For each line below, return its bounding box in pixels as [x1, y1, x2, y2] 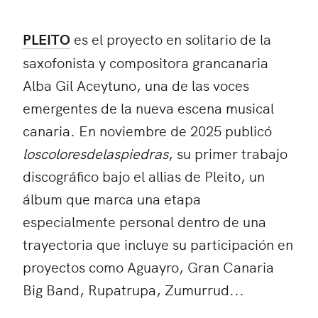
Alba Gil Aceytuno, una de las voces [23, 75, 249, 94]
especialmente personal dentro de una [23, 211, 266, 231]
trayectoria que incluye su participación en [23, 234, 293, 253]
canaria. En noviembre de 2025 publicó [23, 120, 272, 140]
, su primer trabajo [168, 143, 287, 163]
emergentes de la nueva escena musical [23, 97, 274, 117]
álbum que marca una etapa [23, 188, 201, 208]
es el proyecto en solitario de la [70, 28, 271, 48]
